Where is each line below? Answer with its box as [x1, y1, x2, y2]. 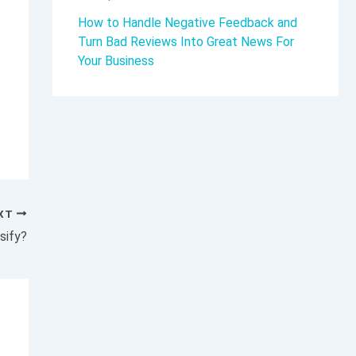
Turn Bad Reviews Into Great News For [78, 34, 294, 50]
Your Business [78, 53, 154, 69]
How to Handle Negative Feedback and [78, 15, 297, 31]
